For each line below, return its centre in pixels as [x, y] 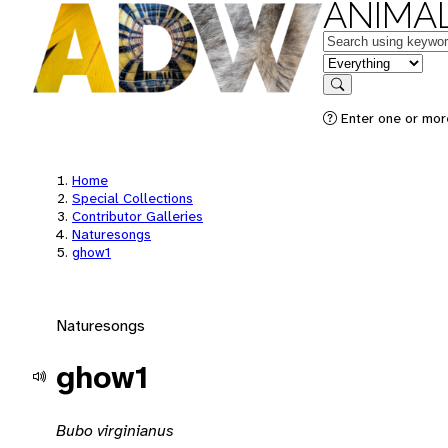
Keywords [356, 39]
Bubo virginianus [115, 430]
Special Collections [132, 198]
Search [357, 98]
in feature [355, 61]
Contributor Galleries [137, 216]
